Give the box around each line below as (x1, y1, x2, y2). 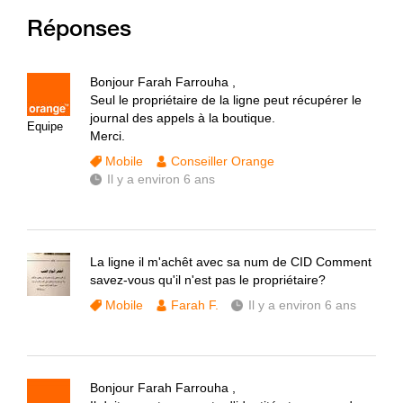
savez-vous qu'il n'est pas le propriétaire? (90, 273, 326, 287)
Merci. (90, 129, 125, 143)
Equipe (27, 120, 63, 133)
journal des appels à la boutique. (90, 111, 275, 125)
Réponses (27, 13, 131, 41)
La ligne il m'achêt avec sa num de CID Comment (90, 255, 372, 269)
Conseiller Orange (171, 154, 274, 168)
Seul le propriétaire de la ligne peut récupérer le (90, 93, 362, 107)
